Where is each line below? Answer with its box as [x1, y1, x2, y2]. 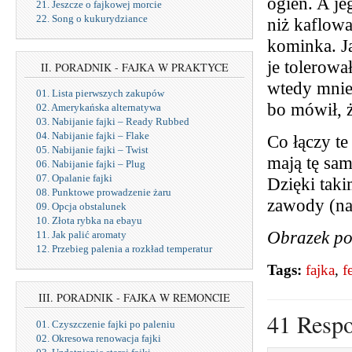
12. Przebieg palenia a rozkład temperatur [36, 243, 212, 255]
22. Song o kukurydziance [36, 12, 148, 24]
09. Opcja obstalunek [36, 200, 126, 213]
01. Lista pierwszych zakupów [36, 87, 164, 100]
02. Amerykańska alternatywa [36, 101, 161, 114]
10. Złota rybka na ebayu [36, 214, 142, 227]
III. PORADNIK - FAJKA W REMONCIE [38, 290, 230, 306]
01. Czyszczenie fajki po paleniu [36, 318, 175, 331]
